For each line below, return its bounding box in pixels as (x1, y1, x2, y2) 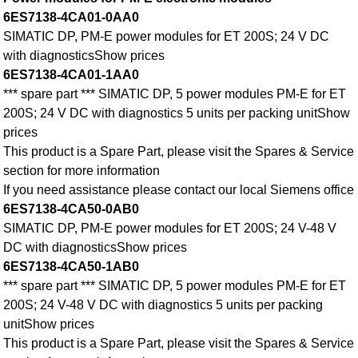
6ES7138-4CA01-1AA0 (3, 68, 140, 82)
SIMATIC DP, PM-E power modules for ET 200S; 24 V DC (3, 30, 330, 44)
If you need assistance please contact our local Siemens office (3, 183, 355, 197)
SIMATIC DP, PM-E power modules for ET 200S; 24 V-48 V (3, 221, 337, 236)
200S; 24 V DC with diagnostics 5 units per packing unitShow (3, 106, 351, 121)
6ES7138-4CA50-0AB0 (3, 202, 140, 217)
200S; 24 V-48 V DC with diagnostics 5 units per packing (3, 298, 324, 312)
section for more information (3, 164, 161, 178)
